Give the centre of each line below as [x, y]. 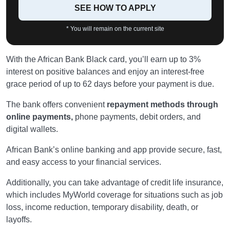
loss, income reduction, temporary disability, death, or [102, 207]
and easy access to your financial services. [84, 162]
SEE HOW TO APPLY [115, 8]
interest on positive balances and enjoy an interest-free [105, 72]
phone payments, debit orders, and [137, 117]
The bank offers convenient [56, 104]
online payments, [40, 117]
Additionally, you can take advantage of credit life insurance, [115, 183]
